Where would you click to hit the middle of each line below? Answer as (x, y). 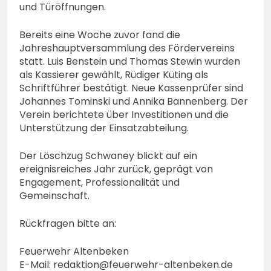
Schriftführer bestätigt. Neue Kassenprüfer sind (131, 88)
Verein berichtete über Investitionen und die (124, 115)
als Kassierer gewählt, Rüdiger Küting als (114, 75)
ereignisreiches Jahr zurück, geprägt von (116, 169)
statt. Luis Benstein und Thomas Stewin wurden (130, 62)
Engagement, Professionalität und (100, 183)
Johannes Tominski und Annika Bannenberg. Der (134, 102)
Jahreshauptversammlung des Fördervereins (127, 48)
